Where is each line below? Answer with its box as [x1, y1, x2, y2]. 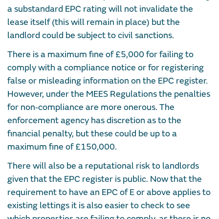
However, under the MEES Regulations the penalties [7, 88, 210, 100]
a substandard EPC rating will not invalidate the [7, 3, 193, 15]
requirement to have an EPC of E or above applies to [7, 186, 211, 198]
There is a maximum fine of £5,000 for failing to [7, 48, 194, 60]
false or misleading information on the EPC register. [7, 75, 208, 87]
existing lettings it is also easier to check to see [7, 199, 190, 211]
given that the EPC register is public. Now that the [7, 173, 202, 185]
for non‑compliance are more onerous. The [7, 101, 175, 113]
